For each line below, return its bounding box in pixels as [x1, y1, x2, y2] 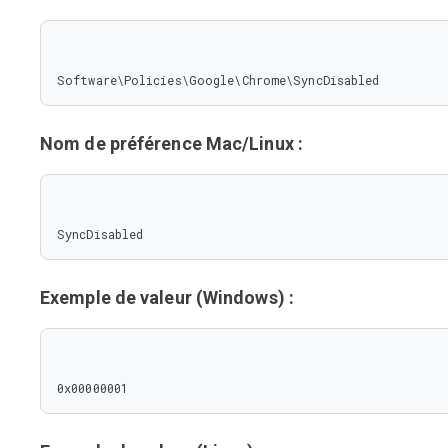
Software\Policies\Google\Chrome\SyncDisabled [57, 72, 380, 88]
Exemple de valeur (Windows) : [40, 287, 294, 308]
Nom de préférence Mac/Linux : [40, 133, 303, 154]
